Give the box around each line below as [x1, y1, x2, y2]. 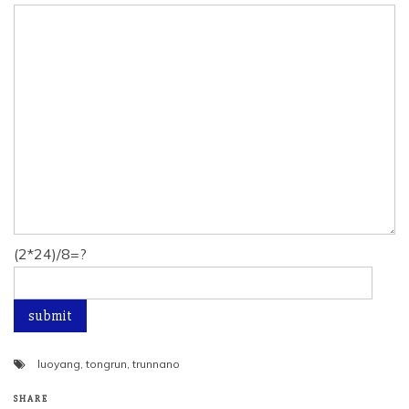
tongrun [86, 356, 127, 371]
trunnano [132, 356, 180, 371]
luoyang [37, 356, 80, 371]
